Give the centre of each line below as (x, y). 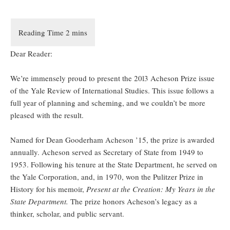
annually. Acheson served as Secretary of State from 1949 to (107, 152)
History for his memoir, (48, 189)
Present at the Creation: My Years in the (151, 189)
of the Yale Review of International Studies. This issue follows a (112, 91)
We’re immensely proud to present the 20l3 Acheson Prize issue (112, 78)
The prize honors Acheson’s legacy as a (134, 202)
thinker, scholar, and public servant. (67, 214)
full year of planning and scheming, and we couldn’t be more (108, 103)
